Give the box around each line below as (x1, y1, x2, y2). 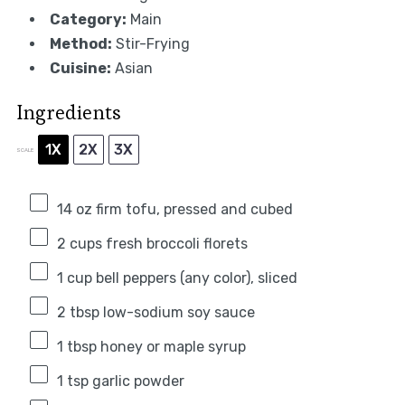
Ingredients (15, 99, 121, 126)
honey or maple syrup (96, 338, 246, 356)
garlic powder (88, 372, 184, 391)
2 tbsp (56, 304, 99, 322)
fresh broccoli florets (101, 235, 248, 253)
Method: (49, 35, 112, 53)
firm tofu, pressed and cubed (91, 201, 293, 219)
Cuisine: (49, 60, 111, 78)
